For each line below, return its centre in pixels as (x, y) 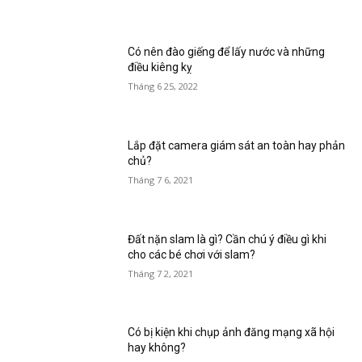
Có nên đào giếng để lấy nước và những (227, 52)
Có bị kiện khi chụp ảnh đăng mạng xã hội (232, 333)
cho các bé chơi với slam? (192, 254)
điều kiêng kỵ (160, 67)
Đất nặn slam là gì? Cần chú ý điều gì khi (227, 239)
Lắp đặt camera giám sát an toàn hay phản (237, 146)
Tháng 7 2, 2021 (161, 273)
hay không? (157, 348)
